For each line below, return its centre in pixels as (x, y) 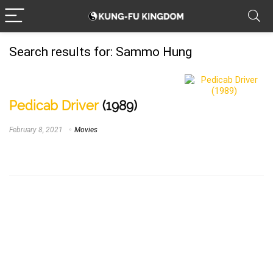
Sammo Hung (152, 52)
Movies (86, 129)
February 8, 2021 (36, 129)
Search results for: (61, 52)
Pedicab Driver (54, 105)
